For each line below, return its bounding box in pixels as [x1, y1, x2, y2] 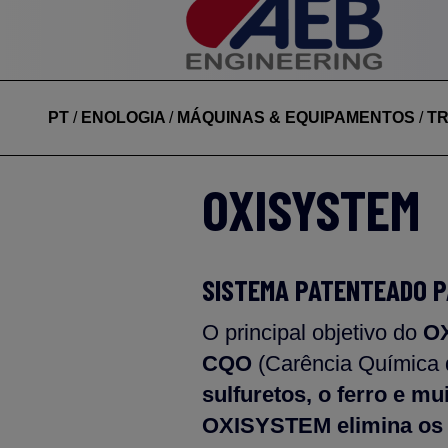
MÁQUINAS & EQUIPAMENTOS [177, 109, 419, 126]
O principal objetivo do [202, 320, 423, 345]
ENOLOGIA [81, 109, 169, 126]
